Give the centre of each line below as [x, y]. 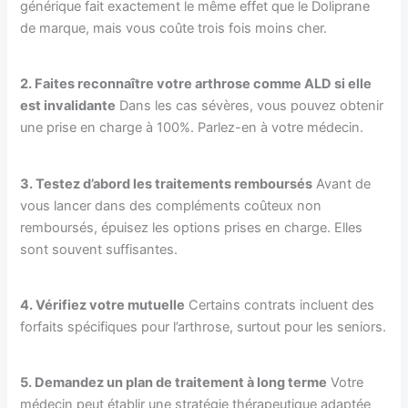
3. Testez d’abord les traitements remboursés [167, 184]
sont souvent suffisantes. [99, 249]
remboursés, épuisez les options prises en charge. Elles [192, 227]
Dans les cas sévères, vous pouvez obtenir [250, 106]
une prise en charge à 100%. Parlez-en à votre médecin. [192, 128]
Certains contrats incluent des [280, 305]
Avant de [342, 184]
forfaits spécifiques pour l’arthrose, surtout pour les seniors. [204, 326]
